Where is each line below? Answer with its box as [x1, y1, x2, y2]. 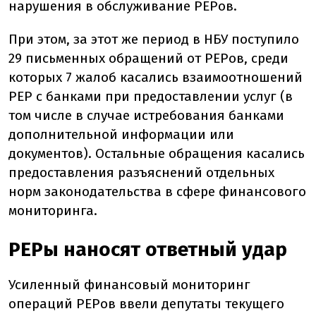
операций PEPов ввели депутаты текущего [8, 296, 284, 312]
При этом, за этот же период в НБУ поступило [8, 31, 299, 48]
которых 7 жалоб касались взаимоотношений [8, 69, 303, 86]
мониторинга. [8, 202, 97, 219]
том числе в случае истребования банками [8, 107, 284, 124]
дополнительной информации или [8, 126, 234, 143]
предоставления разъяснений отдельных [8, 164, 274, 181]
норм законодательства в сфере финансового [8, 183, 306, 200]
